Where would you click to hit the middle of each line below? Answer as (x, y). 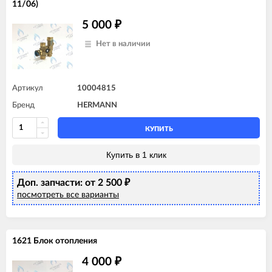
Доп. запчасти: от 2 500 (71, 182)
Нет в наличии (123, 44)
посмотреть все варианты (68, 195)
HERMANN (97, 105)
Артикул (28, 88)
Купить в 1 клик (136, 155)
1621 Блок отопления (55, 241)
